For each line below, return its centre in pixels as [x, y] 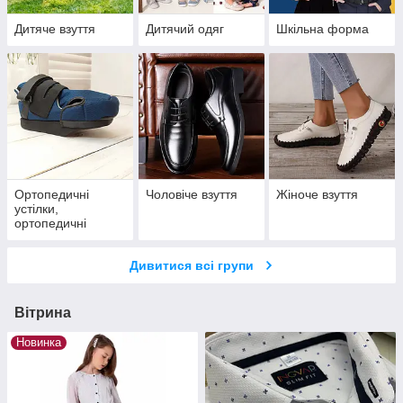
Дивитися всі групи [192, 266]
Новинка [39, 343]
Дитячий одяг [184, 29]
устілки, [36, 209]
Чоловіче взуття [191, 195]
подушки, [41, 238]
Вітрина [43, 313]
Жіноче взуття [318, 195]
